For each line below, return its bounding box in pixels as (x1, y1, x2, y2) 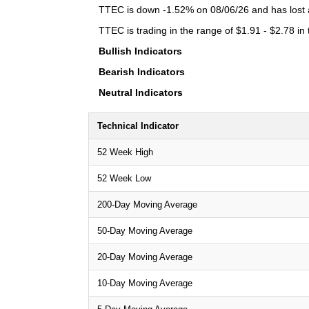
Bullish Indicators (99, 45, 182, 57)
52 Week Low (97, 172, 151, 183)
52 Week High (97, 146, 153, 157)
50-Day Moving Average (97, 225, 192, 236)
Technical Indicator (97, 120, 179, 131)
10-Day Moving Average (97, 277, 192, 288)
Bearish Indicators (99, 66, 185, 77)
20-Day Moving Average (97, 251, 192, 262)
